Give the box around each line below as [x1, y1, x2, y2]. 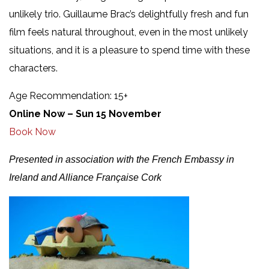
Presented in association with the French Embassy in [9, 154, 234, 165]
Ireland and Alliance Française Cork [9, 172, 162, 183]
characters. [9, 62, 58, 74]
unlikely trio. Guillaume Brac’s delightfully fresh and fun [9, 8, 249, 20]
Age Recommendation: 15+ [9, 89, 128, 101]
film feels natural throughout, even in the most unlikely [9, 26, 248, 38]
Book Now [9, 125, 56, 138]
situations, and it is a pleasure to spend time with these [9, 44, 250, 56]
